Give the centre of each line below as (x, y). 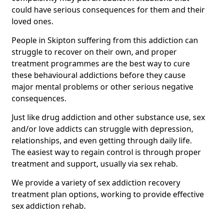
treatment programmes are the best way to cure (101, 63)
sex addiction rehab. (49, 206)
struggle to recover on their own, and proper (94, 52)
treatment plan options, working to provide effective (108, 194)
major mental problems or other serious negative (102, 87)
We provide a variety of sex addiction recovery (96, 183)
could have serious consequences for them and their (108, 10)
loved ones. (32, 21)
